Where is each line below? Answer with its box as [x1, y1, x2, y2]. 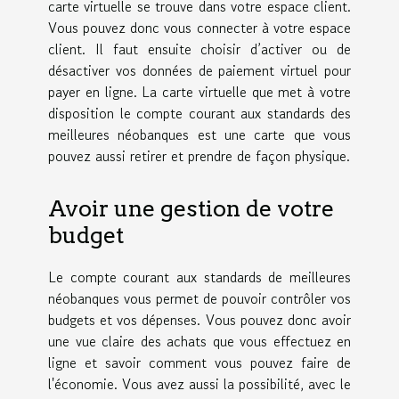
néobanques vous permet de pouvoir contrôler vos [48, 287, 351, 309]
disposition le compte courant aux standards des [48, 102, 351, 125]
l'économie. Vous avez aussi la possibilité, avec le [48, 372, 351, 395]
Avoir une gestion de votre [48, 194, 334, 222]
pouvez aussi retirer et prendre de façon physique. [48, 145, 350, 167]
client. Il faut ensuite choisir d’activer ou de [48, 38, 351, 61]
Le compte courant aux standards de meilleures [48, 265, 351, 288]
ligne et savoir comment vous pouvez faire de [48, 351, 351, 373]
